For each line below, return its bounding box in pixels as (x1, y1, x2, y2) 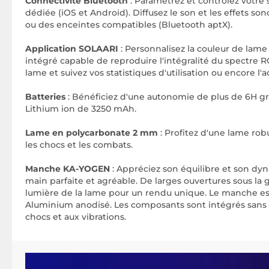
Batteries (25, 91, 65, 102)
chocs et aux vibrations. (25, 211, 126, 222)
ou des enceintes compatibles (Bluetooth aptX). (25, 19, 232, 30)
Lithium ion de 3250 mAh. (25, 103, 136, 114)
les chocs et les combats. (25, 139, 133, 150)
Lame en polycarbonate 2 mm (25, 127, 158, 138)
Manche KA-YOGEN (25, 163, 112, 174)
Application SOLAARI (25, 43, 118, 54)
